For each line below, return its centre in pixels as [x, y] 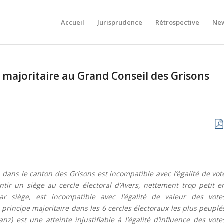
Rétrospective [177, 22]
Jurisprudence [120, 22]
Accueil [73, 22]
